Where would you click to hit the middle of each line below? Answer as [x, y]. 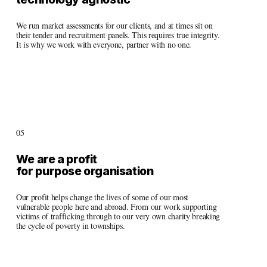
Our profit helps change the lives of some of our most [102, 197]
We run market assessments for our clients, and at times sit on [114, 26]
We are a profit [58, 159]
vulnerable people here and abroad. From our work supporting [116, 207]
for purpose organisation [85, 171]
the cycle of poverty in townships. [70, 226]
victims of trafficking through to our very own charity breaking [118, 216]
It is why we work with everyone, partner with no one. [105, 45]
